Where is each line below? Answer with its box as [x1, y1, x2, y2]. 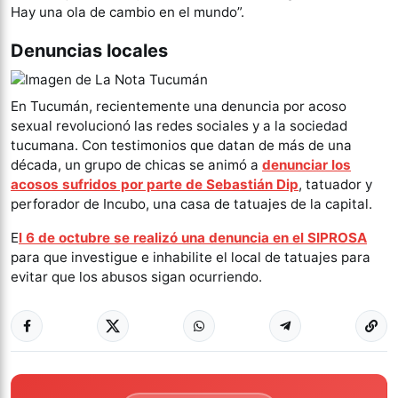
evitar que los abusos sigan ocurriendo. [11, 267, 262, 285]
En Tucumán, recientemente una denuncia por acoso [11, 97, 346, 115]
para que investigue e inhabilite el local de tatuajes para [11, 248, 370, 266]
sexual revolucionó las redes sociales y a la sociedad [11, 116, 347, 134]
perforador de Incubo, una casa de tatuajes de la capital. [11, 195, 372, 212]
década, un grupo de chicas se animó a [11, 155, 262, 173]
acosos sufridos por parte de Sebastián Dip [11, 175, 298, 193]
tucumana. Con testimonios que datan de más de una [11, 136, 352, 154]
